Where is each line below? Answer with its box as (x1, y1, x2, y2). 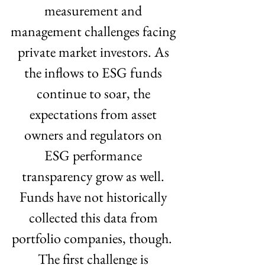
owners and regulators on (24, 125, 165, 144)
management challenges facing (11, 22, 179, 40)
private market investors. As (17, 43, 172, 61)
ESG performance (44, 146, 145, 164)
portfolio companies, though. (11, 229, 178, 247)
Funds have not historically (19, 188, 170, 206)
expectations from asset (30, 105, 160, 123)
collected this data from (28, 208, 161, 227)
